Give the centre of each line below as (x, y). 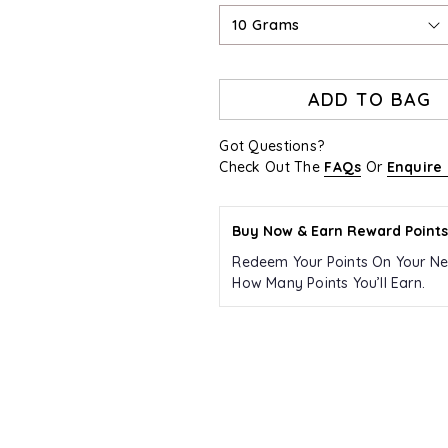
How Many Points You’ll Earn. (328, 283)
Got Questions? (272, 146)
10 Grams (266, 25)
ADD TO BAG (369, 99)
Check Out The (272, 167)
